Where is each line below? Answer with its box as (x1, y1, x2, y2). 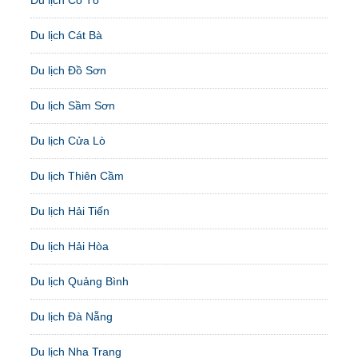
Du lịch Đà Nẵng (30, 309, 113, 323)
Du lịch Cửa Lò (30, 133, 106, 147)
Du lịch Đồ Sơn (30, 63, 107, 77)
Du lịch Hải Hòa (30, 239, 109, 253)
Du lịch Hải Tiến (30, 204, 110, 217)
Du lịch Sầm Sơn (30, 98, 116, 112)
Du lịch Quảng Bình (30, 274, 129, 288)
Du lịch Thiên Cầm (30, 169, 125, 182)
